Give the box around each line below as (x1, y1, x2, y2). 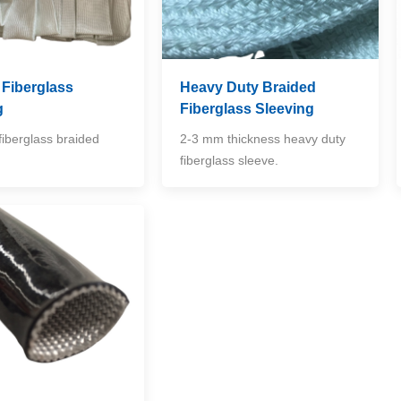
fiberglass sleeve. (179, 152, 278, 167)
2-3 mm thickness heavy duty (179, 131, 346, 146)
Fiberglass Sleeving (179, 100, 314, 116)
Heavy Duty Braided (179, 79, 316, 95)
